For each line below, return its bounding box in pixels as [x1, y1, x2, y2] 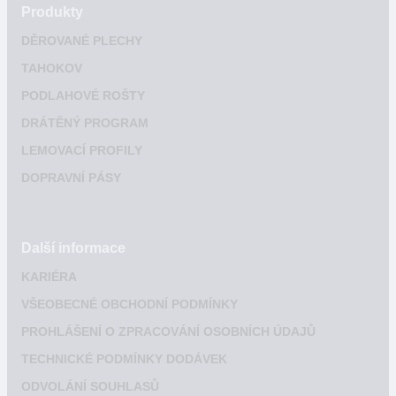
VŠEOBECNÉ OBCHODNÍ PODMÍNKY [21, 297, 238, 311]
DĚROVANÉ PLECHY [21, 34, 142, 48]
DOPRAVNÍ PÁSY [21, 171, 121, 185]
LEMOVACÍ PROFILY [21, 143, 142, 157]
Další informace [21, 240, 126, 255]
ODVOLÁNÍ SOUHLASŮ [21, 379, 159, 393]
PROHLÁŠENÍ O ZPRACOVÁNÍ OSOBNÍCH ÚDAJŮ [21, 324, 316, 339]
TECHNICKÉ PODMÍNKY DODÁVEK [21, 352, 227, 366]
